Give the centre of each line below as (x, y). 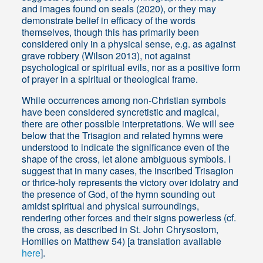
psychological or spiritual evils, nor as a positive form (131, 68)
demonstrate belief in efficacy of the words (109, 21)
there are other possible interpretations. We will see (128, 124)
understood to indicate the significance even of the (126, 147)
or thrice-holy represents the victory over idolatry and (130, 183)
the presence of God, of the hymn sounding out (119, 194)
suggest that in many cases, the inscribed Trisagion (128, 171)
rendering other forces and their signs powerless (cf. (129, 218)
